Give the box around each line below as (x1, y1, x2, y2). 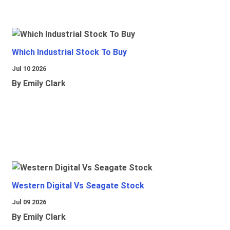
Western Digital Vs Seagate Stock (12, 181, 144, 191)
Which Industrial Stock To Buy (12, 47, 127, 57)
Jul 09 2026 (12, 198, 46, 206)
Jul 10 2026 (12, 65, 46, 73)
